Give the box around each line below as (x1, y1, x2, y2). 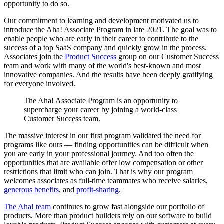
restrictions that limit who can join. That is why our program (4, 167, 193, 176)
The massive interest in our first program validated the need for (4, 131, 201, 140)
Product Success (65, 52, 116, 61)
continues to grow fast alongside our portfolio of (51, 202, 204, 211)
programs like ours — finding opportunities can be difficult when (4, 140, 208, 149)
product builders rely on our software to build (69, 211, 212, 220)
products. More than (4, 211, 69, 220)
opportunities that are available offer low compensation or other (4, 158, 203, 167)
